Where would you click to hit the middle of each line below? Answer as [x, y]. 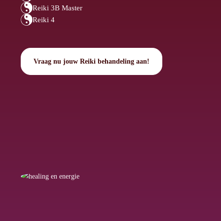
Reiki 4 [44, 19]
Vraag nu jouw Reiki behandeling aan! [92, 61]
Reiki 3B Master [57, 8]
